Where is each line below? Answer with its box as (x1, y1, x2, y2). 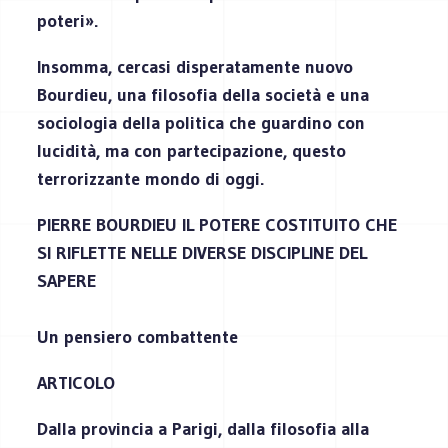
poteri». (37, 9, 99, 32)
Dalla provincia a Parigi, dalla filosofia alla (37, 417, 370, 440)
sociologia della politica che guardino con (37, 111, 366, 134)
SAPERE (37, 269, 97, 292)
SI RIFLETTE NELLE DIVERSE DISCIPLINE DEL (37, 241, 368, 264)
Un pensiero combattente (37, 325, 239, 348)
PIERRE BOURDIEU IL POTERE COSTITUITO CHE (37, 213, 398, 236)
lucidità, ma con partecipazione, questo (37, 139, 347, 162)
